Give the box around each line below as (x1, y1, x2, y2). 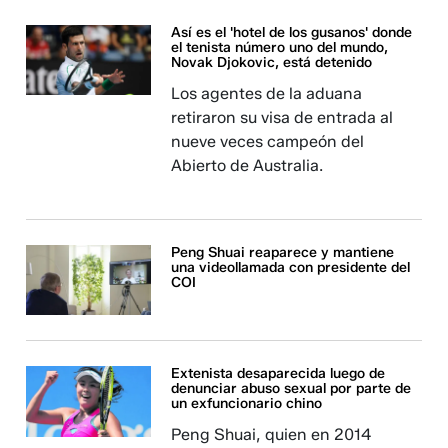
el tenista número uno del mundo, (171, 39, 389, 56)
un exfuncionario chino (171, 395, 323, 413)
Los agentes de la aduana (171, 84, 363, 103)
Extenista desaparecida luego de (171, 365, 386, 383)
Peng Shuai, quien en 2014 (171, 425, 372, 445)
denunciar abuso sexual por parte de (171, 380, 412, 398)
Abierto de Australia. (171, 156, 324, 175)
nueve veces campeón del (171, 132, 365, 151)
